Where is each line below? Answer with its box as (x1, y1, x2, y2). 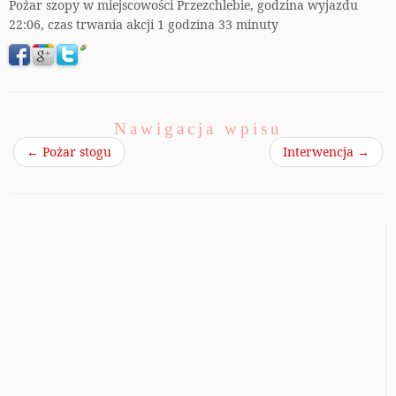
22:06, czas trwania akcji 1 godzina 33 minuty (9, 16, 278, 33)
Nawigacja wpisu (113, 119, 283, 139)
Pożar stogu (39, 143, 111, 161)
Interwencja (283, 143, 357, 161)
